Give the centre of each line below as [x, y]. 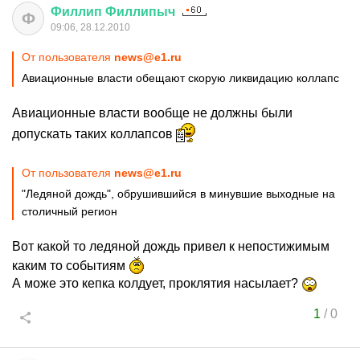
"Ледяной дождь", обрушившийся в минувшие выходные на [178, 194]
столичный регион [70, 211]
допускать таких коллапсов [94, 134]
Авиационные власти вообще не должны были [152, 113]
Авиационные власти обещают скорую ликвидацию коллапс [182, 78]
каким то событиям [70, 266]
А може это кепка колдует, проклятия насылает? [157, 283]
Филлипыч [140, 12]
